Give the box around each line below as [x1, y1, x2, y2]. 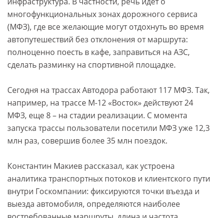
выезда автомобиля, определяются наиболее [7, 199, 180, 210]
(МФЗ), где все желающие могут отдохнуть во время [7, 21, 204, 33]
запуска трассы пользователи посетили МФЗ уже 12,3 [7, 123, 210, 134]
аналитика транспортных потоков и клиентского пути [7, 173, 210, 184]
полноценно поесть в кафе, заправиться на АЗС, [7, 47, 190, 58]
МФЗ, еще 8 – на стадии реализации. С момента [7, 110, 187, 121]
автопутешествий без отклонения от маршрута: [7, 34, 188, 45]
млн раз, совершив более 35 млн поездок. [7, 135, 167, 146]
